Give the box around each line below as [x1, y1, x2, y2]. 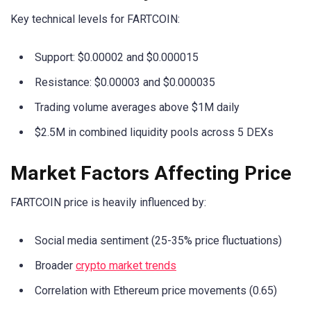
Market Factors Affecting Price [10, 161, 292, 185]
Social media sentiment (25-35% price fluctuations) [35, 233, 282, 247]
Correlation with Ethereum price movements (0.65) [35, 283, 277, 297]
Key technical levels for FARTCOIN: [10, 12, 180, 26]
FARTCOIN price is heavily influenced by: [10, 195, 206, 209]
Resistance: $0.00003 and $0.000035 [35, 76, 215, 90]
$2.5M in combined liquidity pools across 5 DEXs [35, 126, 274, 140]
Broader [35, 258, 76, 272]
